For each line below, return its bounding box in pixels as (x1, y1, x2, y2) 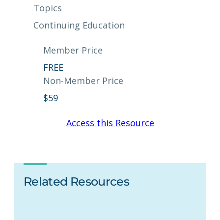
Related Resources (24, 174, 130, 189)
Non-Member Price (43, 75, 123, 87)
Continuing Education (33, 19, 125, 31)
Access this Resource (66, 117, 154, 129)
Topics (33, 2, 62, 14)
